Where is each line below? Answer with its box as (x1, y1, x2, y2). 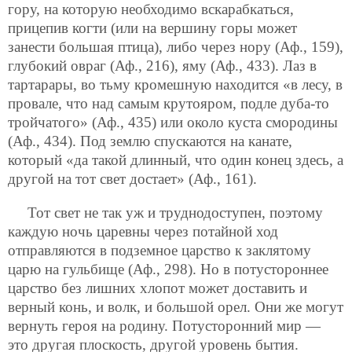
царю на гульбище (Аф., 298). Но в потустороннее (8, 260, 328, 277)
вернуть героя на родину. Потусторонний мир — (8, 317, 321, 334)
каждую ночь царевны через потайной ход (8, 222, 278, 240)
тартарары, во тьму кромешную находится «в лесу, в (8, 75, 343, 93)
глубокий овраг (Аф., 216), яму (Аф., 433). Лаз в (8, 57, 317, 74)
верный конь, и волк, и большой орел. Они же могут (8, 298, 343, 315)
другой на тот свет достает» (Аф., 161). (8, 170, 257, 187)
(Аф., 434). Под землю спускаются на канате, (8, 132, 292, 149)
